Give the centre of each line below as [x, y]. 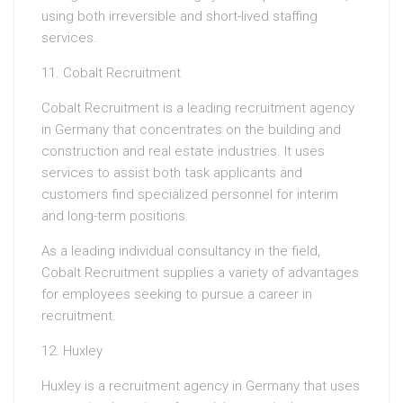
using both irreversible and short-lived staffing [179, 17]
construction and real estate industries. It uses [183, 152]
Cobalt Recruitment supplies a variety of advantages [200, 273]
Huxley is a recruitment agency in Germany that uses [201, 386]
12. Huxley [72, 351]
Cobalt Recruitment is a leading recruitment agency [198, 108]
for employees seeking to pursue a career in [177, 295]
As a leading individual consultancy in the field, [181, 251]
